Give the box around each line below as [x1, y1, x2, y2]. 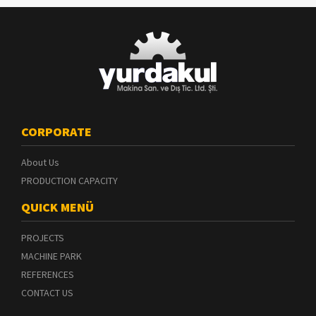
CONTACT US [21, 286, 73, 299]
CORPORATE [21, 123, 92, 140]
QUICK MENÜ [21, 198, 94, 215]
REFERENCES [21, 267, 74, 281]
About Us [21, 155, 59, 169]
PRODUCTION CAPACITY [21, 174, 118, 187]
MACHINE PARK [21, 249, 82, 262]
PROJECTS [21, 231, 64, 244]
